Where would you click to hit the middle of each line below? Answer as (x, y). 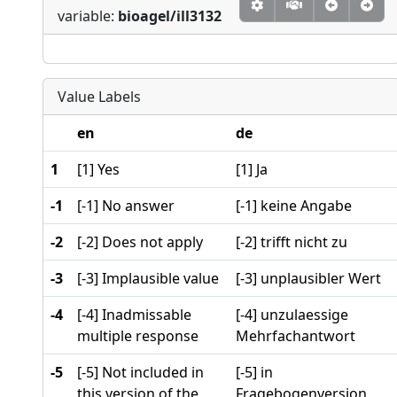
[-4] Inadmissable (134, 314)
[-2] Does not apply (140, 241)
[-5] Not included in (140, 372)
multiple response (138, 335)
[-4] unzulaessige (292, 314)
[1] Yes (98, 169)
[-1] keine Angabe (294, 205)
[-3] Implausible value (148, 278)
